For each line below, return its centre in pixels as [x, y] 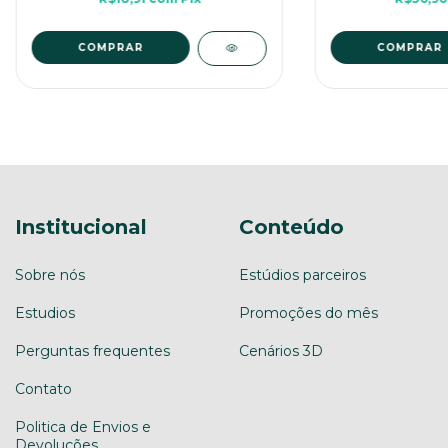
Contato [43, 388]
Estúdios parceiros [302, 274]
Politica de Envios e [83, 426]
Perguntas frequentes [92, 350]
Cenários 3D [281, 350]
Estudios [45, 312]
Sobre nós [50, 274]
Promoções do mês [308, 312]
